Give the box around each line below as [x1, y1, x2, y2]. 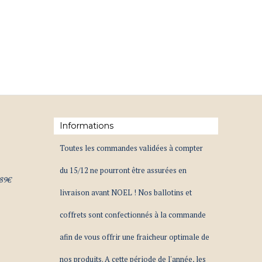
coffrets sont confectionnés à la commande [59, 209, 206, 220]
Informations [59, 120, 113, 132]
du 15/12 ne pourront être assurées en [59, 165, 187, 175]
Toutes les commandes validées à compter [59, 143, 203, 153]
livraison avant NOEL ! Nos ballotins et [59, 187, 192, 198]
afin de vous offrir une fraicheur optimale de [59, 232, 209, 242]
